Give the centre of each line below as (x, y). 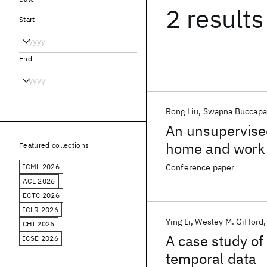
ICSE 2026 (41, 238)
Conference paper (200, 167)
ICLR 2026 (41, 209)
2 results (215, 19)
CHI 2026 (39, 224)
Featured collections (54, 145)
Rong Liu (182, 111)
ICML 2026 (41, 167)
